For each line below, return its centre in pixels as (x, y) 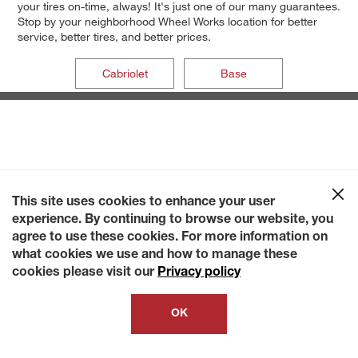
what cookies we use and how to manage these (155, 256)
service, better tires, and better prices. (114, 37)
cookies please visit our (85, 273)
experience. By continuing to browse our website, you (173, 221)
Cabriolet (125, 74)
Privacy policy (199, 273)
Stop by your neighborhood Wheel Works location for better (167, 22)
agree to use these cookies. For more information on (170, 238)
